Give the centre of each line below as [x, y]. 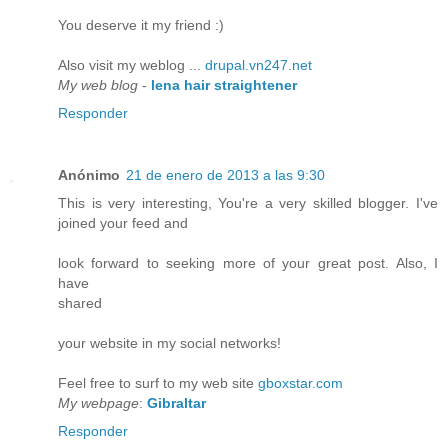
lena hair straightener [224, 85]
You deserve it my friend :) [141, 25]
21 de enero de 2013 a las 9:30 [225, 175]
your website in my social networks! [169, 343]
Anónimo [89, 175]
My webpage [98, 403]
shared [80, 303]
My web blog [98, 85]
